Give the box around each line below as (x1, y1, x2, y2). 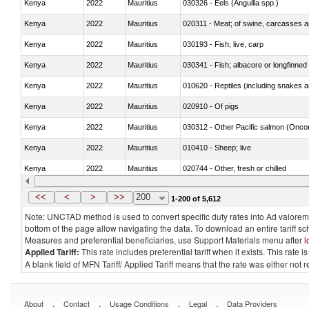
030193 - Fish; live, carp (183, 39, 263, 48)
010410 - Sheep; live (183, 143, 251, 152)
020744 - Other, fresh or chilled (183, 163, 286, 172)
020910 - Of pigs (183, 101, 239, 110)
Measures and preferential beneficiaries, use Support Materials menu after (25, 234, 304, 246)
